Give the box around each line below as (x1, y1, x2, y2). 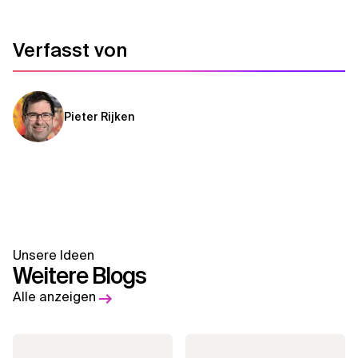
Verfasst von (13, 38, 127, 62)
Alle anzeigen (13, 288, 96, 305)
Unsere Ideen (13, 247, 94, 264)
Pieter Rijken (64, 109, 135, 124)
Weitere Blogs (13, 261, 146, 291)
